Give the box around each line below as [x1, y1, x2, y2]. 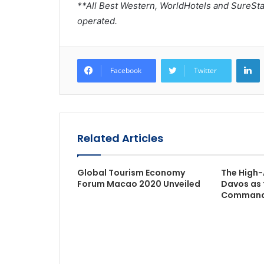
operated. [77, 15, 117, 27]
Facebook [110, 65, 141, 75]
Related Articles [77, 131, 163, 146]
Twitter [193, 65, 217, 75]
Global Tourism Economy [77, 167, 185, 179]
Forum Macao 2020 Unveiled [77, 178, 200, 190]
